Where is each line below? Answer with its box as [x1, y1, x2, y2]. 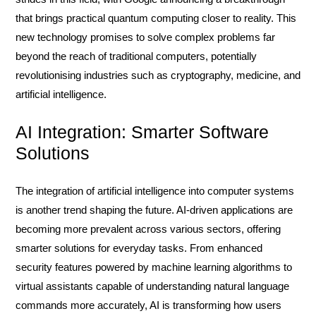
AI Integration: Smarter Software [16, 122, 269, 142]
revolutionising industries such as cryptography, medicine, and [16, 69, 300, 81]
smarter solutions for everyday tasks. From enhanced [16, 242, 262, 254]
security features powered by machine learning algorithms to [16, 261, 292, 273]
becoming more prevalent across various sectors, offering [16, 223, 281, 235]
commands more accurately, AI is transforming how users [16, 299, 281, 311]
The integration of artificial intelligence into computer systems [16, 185, 294, 197]
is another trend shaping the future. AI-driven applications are [16, 204, 293, 216]
